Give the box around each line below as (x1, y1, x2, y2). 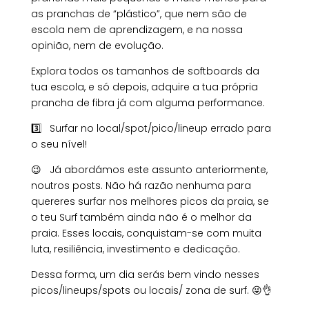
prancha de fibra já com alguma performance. (30, 96, 268, 110)
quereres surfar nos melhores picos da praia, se (30, 195, 269, 209)
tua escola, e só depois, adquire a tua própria (30, 80, 258, 94)
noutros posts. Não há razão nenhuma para (30, 179, 251, 193)
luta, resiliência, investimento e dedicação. (30, 242, 240, 257)
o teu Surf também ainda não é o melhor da (30, 210, 252, 225)
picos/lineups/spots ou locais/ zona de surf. (30, 283, 252, 298)
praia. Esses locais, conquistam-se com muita (30, 226, 261, 241)
